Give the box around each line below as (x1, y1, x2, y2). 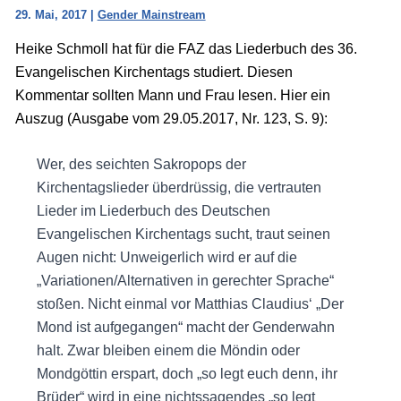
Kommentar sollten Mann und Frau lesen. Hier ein (14, 87, 330, 103)
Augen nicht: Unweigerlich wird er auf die (36, 250, 297, 266)
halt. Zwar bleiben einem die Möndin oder (36, 343, 300, 359)
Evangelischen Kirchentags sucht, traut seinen (36, 226, 330, 243)
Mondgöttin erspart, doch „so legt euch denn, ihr (36, 366, 337, 382)
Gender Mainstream (97, 7, 206, 21)
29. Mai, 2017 (14, 7, 90, 21)
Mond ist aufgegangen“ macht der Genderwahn (36, 320, 335, 336)
